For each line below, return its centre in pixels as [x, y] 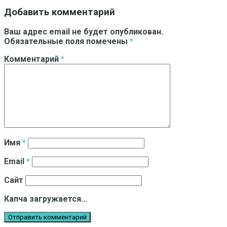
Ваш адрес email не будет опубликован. [84, 32]
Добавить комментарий [60, 12]
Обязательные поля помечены [67, 42]
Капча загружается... [46, 199]
